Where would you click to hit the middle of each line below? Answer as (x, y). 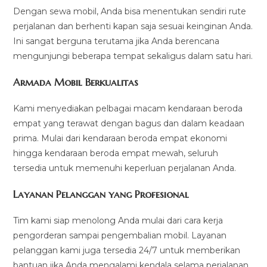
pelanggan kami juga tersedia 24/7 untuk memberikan (127, 251)
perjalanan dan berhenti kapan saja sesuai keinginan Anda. (133, 27)
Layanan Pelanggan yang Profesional (101, 195)
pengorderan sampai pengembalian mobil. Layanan (120, 236)
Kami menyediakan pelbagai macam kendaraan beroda (128, 109)
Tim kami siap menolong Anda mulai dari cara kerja (118, 221)
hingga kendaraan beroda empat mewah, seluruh (116, 153)
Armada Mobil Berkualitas (76, 83)
